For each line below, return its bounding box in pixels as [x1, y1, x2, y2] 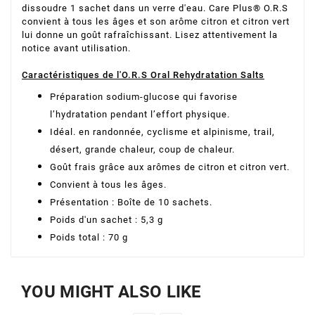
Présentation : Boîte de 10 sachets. [50, 196, 212, 207]
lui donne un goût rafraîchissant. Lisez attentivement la [22, 29, 278, 40]
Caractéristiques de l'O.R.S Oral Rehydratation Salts [22, 69, 264, 80]
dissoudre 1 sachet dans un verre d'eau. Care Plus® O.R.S [22, 2, 288, 13]
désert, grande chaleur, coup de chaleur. [50, 143, 235, 155]
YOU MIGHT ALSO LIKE [21, 281, 202, 302]
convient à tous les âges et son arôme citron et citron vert [22, 15, 290, 27]
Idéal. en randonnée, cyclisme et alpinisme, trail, [50, 126, 275, 137]
